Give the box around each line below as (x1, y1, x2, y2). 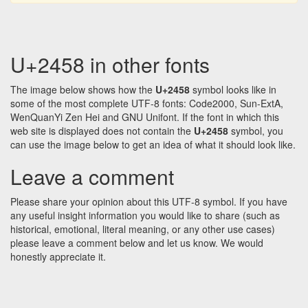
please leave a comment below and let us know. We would (10, 236, 263, 250)
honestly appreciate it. (10, 250, 106, 264)
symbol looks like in (190, 82, 276, 97)
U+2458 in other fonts (10, 49, 210, 80)
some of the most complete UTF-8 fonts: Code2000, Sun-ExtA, (10, 96, 283, 111)
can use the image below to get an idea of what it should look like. (10, 137, 296, 152)
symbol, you (228, 124, 283, 138)
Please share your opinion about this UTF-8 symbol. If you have (10, 195, 287, 209)
